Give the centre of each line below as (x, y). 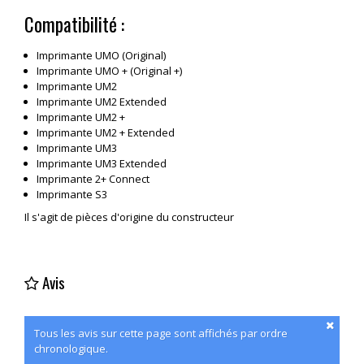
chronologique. (71, 349)
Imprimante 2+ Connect (93, 179)
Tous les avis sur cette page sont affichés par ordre (161, 333)
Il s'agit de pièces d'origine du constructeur (129, 217)
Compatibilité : (74, 24)
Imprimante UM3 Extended (102, 163)
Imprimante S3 (72, 194)
